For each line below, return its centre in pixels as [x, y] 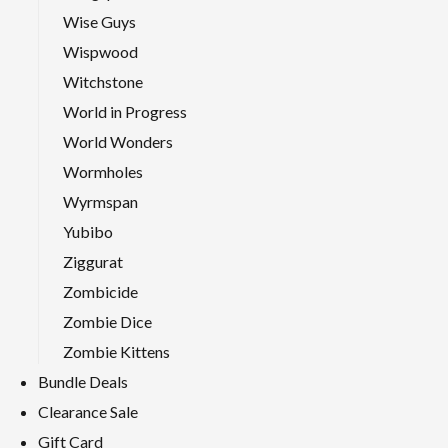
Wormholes [103, 171]
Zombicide [100, 291]
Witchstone [103, 81]
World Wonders [118, 141]
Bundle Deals [83, 381]
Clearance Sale [88, 411]
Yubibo [88, 231]
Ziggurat [93, 261]
